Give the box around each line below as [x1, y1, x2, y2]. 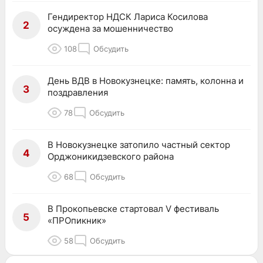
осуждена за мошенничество [48, 22, 173, 34]
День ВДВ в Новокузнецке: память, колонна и [48, 75, 244, 86]
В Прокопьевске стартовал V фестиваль [48, 203, 219, 214]
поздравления [48, 86, 108, 98]
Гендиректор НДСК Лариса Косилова [48, 11, 208, 22]
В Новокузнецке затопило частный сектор [48, 139, 230, 150]
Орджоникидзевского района [48, 150, 174, 162]
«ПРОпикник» [48, 214, 106, 226]
